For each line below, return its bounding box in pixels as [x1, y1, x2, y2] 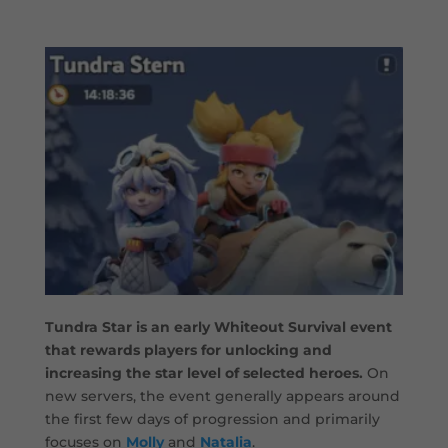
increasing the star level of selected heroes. [44, 364, 363, 383]
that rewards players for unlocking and [44, 341, 332, 360]
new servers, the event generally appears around [44, 387, 400, 406]
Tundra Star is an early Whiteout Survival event [44, 318, 392, 337]
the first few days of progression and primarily [44, 410, 380, 429]
